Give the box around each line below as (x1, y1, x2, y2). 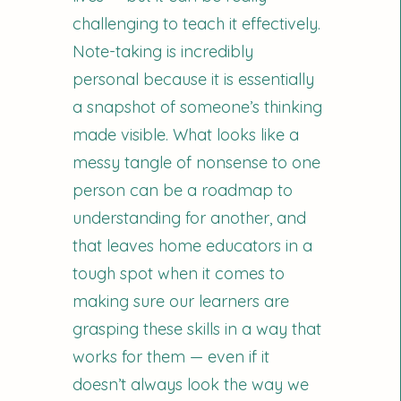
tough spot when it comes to (73, 263, 286, 284)
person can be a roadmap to (73, 180, 294, 200)
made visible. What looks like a (73, 124, 300, 145)
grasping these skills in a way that (73, 319, 322, 339)
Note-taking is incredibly (73, 41, 254, 62)
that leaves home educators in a (73, 235, 313, 256)
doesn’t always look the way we (73, 374, 310, 395)
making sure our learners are (73, 291, 290, 311)
